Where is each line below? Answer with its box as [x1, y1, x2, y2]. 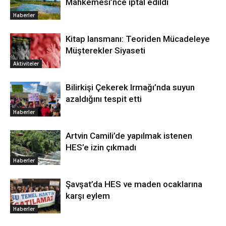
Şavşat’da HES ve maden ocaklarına [66, 179, 202, 190]
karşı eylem [66, 191, 110, 201]
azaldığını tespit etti [66, 94, 142, 104]
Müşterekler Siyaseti [66, 45, 145, 56]
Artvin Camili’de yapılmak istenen [66, 131, 192, 141]
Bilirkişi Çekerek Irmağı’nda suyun [66, 82, 195, 93]
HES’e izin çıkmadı [66, 142, 136, 153]
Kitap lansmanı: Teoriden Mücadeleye [66, 34, 210, 44]
